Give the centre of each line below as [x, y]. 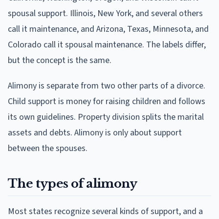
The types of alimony [72, 183]
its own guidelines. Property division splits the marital [106, 117]
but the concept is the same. [60, 60]
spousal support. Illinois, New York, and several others [105, 13]
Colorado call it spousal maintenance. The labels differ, [107, 44]
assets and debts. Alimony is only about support [95, 132]
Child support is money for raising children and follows [107, 101]
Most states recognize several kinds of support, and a [105, 211]
